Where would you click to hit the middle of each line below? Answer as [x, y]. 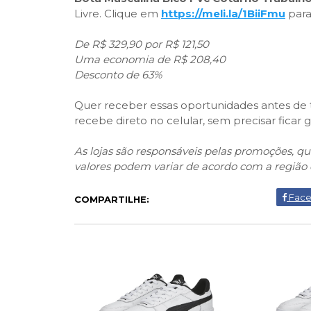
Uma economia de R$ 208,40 [150, 59]
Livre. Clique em [118, 14]
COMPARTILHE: [112, 199]
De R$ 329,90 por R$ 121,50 [142, 44]
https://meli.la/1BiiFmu [223, 14]
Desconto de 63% [118, 75]
